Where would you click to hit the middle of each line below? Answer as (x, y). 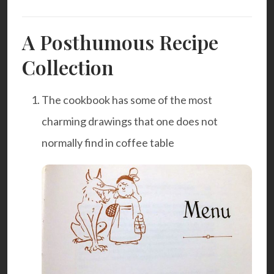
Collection (68, 67)
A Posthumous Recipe (120, 42)
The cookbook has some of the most (127, 100)
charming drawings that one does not (130, 121)
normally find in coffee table (108, 143)
